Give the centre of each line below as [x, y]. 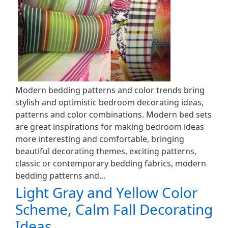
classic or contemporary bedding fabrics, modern [111, 163]
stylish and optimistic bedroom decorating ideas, [109, 102]
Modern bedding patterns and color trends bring [110, 90]
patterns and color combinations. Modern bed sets [113, 115]
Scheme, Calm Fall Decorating [114, 209]
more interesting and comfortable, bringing [100, 139]
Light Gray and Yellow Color [107, 192]
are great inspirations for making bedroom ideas [110, 127]
